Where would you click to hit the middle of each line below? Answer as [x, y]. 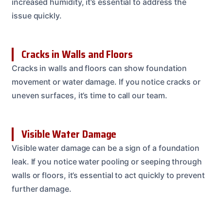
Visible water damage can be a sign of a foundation [106, 148]
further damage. [42, 189]
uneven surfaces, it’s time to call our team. [90, 96]
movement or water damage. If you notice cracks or [106, 82]
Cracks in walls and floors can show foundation [100, 68]
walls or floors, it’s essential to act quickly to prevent [108, 175]
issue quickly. [37, 16]
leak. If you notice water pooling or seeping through [107, 162]
